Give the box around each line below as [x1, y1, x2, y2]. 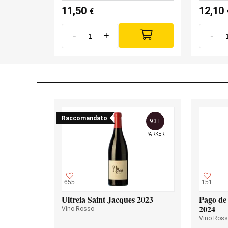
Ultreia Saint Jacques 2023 [62, 193, 153, 205]
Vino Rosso [62, 205, 94, 212]
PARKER [146, 131, 164, 137]
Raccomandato [62, 114, 107, 122]
